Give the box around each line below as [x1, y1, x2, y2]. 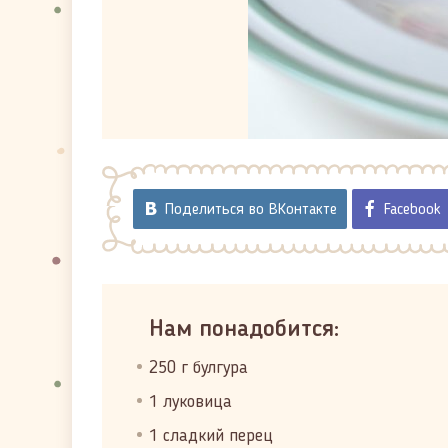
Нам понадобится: [149, 318, 339, 342]
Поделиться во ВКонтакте [165, 202, 337, 218]
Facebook [384, 202, 441, 218]
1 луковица [149, 393, 232, 411]
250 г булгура [149, 359, 248, 377]
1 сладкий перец [149, 427, 273, 445]
